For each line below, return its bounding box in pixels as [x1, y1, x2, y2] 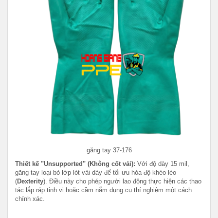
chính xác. [15, 195, 45, 202]
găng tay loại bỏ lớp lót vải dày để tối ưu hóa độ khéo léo [15, 168, 176, 176]
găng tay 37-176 [86, 146, 132, 154]
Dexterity [17, 177, 43, 185]
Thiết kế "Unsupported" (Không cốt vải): [15, 160, 135, 167]
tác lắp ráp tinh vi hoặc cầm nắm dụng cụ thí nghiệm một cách [15, 186, 192, 194]
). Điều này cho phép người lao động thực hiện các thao [43, 177, 201, 185]
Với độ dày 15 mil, [135, 160, 189, 167]
